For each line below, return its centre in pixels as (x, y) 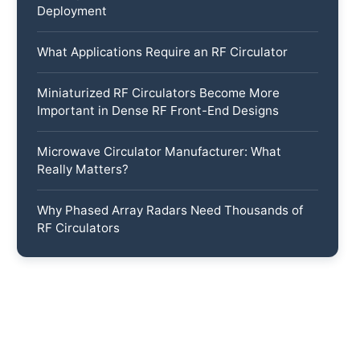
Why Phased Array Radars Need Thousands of (170, 210)
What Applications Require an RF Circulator (163, 51)
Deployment (72, 10)
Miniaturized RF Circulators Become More (159, 92)
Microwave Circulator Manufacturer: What (160, 151)
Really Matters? (83, 169)
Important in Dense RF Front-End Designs (158, 110)
